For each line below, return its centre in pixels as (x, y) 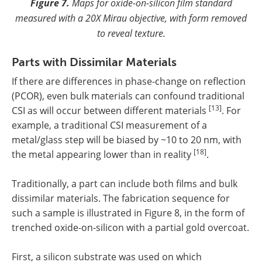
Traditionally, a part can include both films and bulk (125, 183)
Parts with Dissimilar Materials (94, 62)
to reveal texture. (131, 33)
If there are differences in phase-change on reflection (129, 81)
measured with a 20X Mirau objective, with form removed (131, 18)
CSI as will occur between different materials (110, 110)
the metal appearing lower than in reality (103, 154)
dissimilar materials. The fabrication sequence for (121, 198)
